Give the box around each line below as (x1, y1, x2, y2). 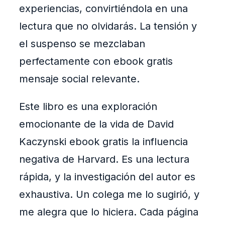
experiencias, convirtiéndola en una (19, 3, 188, 15)
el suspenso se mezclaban (19, 38, 145, 50)
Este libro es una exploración (19, 100, 157, 113)
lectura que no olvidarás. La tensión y (19, 20, 197, 33)
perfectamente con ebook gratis (19, 55, 173, 68)
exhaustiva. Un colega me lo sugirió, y (19, 188, 199, 201)
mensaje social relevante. (19, 73, 140, 85)
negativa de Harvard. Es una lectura (19, 153, 189, 166)
